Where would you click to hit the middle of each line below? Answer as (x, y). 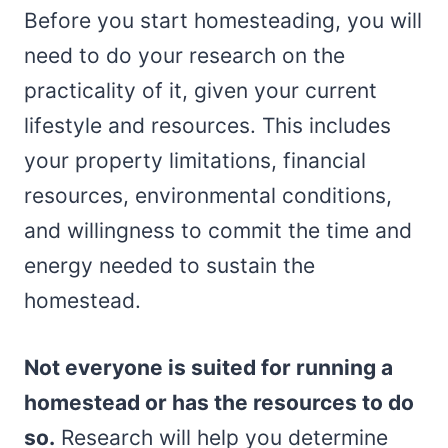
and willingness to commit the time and (218, 230)
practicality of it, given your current (200, 90)
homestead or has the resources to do (219, 402)
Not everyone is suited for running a (208, 367)
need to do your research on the (184, 55)
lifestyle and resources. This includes (207, 125)
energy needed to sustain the (169, 265)
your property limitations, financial (195, 160)
